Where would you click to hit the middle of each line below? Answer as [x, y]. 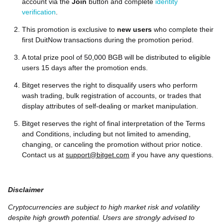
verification [39, 12]
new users [134, 30]
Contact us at [44, 155]
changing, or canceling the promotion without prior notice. [112, 145]
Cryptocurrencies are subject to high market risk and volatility [104, 207]
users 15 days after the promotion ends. [85, 68]
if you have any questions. [171, 155]
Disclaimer [26, 190]
